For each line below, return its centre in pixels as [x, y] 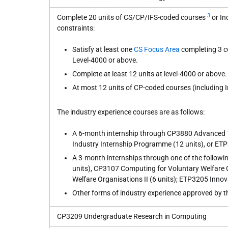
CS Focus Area [157, 49]
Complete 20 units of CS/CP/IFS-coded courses [132, 17]
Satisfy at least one [103, 49]
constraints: [76, 28]
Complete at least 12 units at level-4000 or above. [150, 74]
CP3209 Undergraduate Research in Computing [132, 216]
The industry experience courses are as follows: [131, 112]
